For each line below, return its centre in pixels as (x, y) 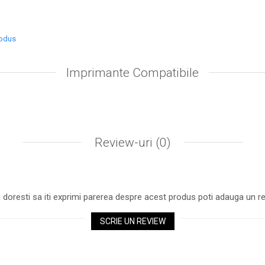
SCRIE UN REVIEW (132, 221)
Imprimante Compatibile (132, 73)
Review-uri (123, 143)
